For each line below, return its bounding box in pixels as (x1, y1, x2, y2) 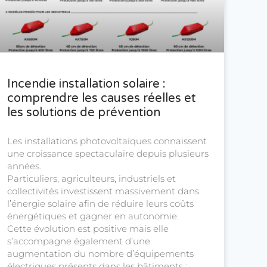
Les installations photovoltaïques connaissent (7, 135, 207, 147)
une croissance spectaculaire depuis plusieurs (7, 148, 209, 160)
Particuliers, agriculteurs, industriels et (7, 173, 176, 185)
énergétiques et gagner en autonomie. (7, 210, 179, 222)
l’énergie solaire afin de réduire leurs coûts (7, 198, 194, 210)
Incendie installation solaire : (7, 77, 166, 92)
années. (7, 160, 41, 172)
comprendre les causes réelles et (7, 91, 196, 106)
